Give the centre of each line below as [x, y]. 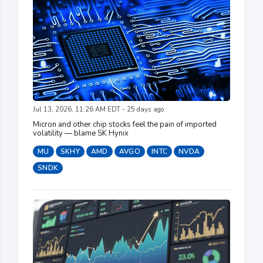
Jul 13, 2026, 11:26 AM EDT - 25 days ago [98, 109]
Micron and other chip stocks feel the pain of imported [125, 124]
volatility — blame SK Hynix [81, 133]
